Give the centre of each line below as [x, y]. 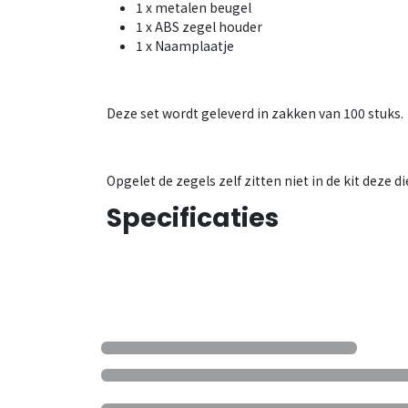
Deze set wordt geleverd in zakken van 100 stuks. [255, 113]
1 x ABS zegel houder [199, 26]
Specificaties [193, 218]
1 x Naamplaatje [185, 46]
